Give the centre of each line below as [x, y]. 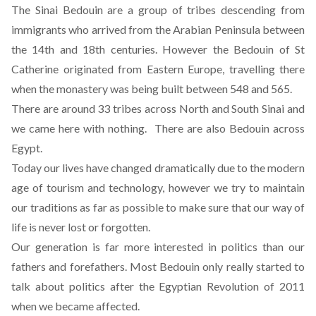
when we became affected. [75, 306]
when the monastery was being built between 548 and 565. [152, 89]
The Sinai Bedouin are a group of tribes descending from [158, 10]
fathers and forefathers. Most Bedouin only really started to [158, 266]
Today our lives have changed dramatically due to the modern [158, 168]
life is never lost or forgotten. [81, 227]
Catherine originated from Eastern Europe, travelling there [158, 69]
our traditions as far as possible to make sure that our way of [158, 207]
